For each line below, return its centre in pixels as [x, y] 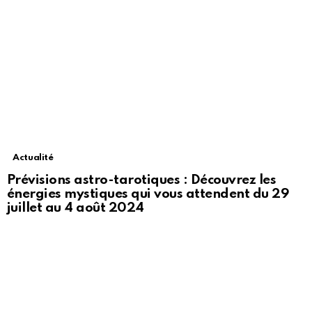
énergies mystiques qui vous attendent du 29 [148, 194]
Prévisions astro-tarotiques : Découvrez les [142, 180]
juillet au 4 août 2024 [76, 208]
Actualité [33, 157]
